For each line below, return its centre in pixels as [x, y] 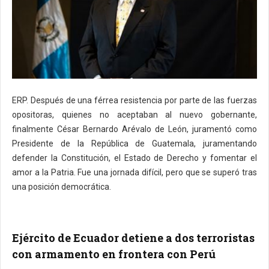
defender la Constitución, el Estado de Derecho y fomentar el [134, 158]
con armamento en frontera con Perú [114, 254]
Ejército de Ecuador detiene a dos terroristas [133, 238]
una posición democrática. [62, 187]
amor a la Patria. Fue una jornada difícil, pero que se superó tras [134, 173]
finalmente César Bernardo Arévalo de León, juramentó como [134, 129]
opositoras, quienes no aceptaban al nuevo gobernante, [134, 115]
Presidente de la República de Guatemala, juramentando [134, 144]
